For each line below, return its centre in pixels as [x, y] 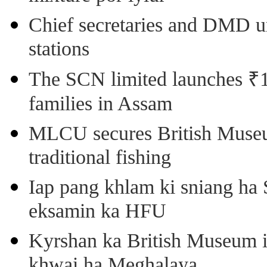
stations [59, 50]
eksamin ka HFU [97, 212]
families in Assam [100, 105]
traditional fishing [100, 159]
